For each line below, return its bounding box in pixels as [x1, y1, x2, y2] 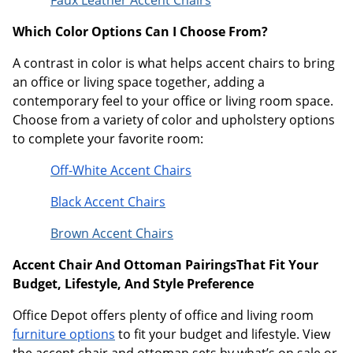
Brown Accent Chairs [50, 224, 173, 242]
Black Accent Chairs [50, 192, 165, 210]
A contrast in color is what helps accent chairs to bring [13, 54, 335, 72]
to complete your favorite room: [13, 129, 203, 147]
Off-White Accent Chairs [50, 161, 191, 179]
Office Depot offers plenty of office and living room [13, 306, 314, 324]
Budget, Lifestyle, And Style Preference [13, 274, 254, 292]
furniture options [13, 325, 115, 343]
